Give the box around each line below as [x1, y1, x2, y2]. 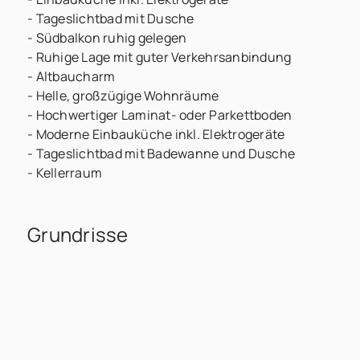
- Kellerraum [27, 163, 103, 182]
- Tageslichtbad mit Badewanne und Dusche [27, 144, 296, 162]
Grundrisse [27, 220, 129, 247]
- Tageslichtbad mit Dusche [27, 9, 194, 27]
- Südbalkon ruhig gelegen [27, 28, 187, 47]
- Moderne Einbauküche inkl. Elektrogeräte [27, 125, 285, 143]
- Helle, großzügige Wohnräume [27, 86, 219, 104]
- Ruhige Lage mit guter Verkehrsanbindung [27, 47, 292, 66]
